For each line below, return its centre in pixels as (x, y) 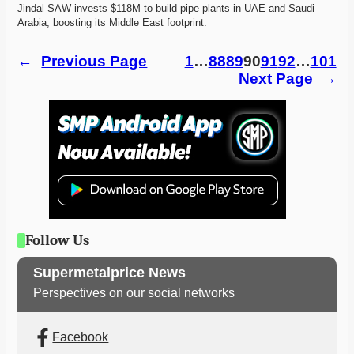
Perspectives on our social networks (134, 292)
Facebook (81, 337)
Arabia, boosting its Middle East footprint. (114, 23)
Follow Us (57, 241)
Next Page (275, 79)
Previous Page (94, 62)
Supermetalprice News (110, 273)
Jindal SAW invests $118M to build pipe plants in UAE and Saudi (166, 9)
